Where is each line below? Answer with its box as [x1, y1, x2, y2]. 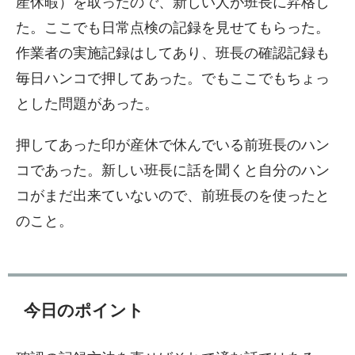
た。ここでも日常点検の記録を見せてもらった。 [16, 20, 330, 36]
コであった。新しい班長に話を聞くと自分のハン [16, 162, 330, 178]
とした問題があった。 [16, 96, 158, 112]
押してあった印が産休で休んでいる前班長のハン [16, 137, 330, 153]
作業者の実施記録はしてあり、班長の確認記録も [16, 45, 330, 61]
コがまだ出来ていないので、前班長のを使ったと [16, 188, 330, 204]
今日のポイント [24, 301, 144, 320]
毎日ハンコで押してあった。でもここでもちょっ [16, 71, 330, 86]
